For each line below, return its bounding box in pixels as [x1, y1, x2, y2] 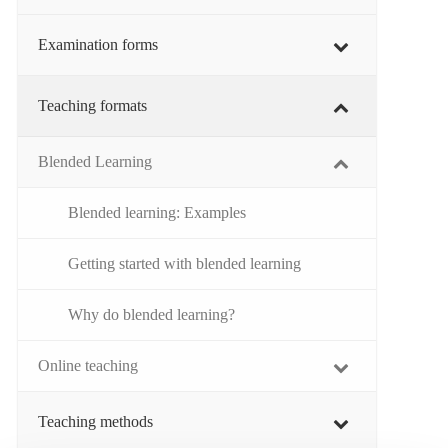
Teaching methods [38, 413, 153, 430]
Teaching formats [38, 97, 147, 114]
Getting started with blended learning [68, 255, 301, 272]
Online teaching [38, 357, 138, 374]
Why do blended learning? [68, 306, 235, 323]
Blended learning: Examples [68, 204, 246, 221]
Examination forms [38, 36, 158, 53]
